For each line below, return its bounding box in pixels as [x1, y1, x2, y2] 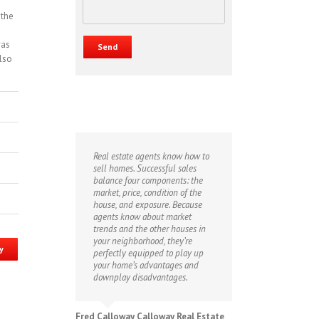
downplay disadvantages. [93, 271, 188, 284]
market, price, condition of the [93, 187, 202, 199]
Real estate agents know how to [93, 150, 209, 163]
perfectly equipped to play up [93, 247, 204, 260]
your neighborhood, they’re [93, 235, 192, 248]
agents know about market [93, 211, 192, 224]
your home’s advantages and [93, 259, 199, 272]
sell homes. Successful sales [93, 162, 197, 175]
